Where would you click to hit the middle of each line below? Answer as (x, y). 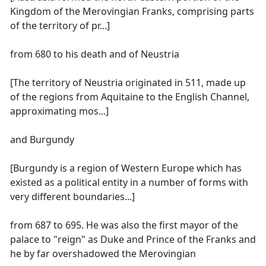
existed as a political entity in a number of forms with (129, 182)
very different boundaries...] (72, 197)
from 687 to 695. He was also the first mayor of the (124, 225)
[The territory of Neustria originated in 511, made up (128, 83)
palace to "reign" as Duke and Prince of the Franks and (133, 239)
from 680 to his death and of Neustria (95, 54)
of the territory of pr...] (60, 26)
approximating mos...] (59, 111)
